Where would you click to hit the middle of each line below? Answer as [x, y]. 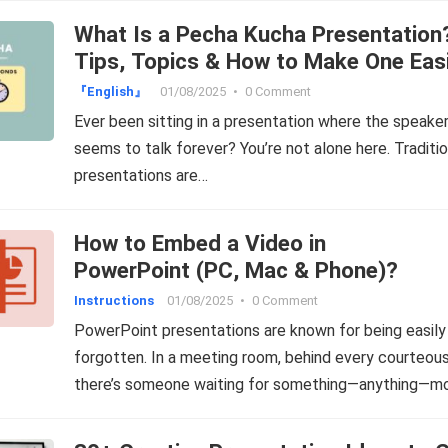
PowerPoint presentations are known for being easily [260, 330]
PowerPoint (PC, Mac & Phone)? [236, 270]
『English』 [110, 91]
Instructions [114, 300]
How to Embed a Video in [200, 243]
